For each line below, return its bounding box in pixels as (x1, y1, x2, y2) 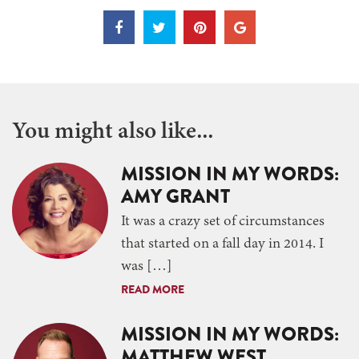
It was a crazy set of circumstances (121, 213, 325, 230)
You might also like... (12, 119, 213, 145)
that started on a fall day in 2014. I (121, 236, 324, 252)
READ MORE (121, 280, 184, 297)
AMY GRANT (121, 181, 230, 210)
